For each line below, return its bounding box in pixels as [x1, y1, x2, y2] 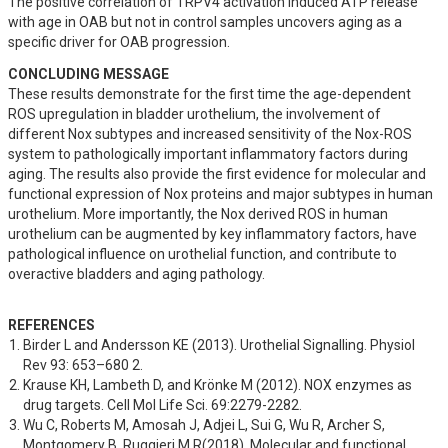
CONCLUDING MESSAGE [8, 66, 169, 82]
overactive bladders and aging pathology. [8, 266, 265, 282]
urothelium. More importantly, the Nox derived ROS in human [8, 206, 388, 222]
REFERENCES [8, 317, 95, 333]
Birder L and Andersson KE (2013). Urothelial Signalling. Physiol [23, 337, 415, 353]
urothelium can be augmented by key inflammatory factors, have [8, 226, 417, 242]
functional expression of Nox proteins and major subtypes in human [8, 186, 433, 202]
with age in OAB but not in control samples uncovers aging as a [8, 14, 402, 30]
